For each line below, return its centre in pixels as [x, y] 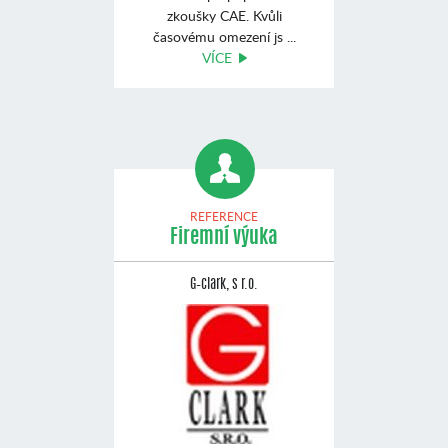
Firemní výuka [224, 238]
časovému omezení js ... [224, 36]
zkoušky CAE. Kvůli [224, 15]
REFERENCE [224, 216]
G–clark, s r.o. [224, 285]
